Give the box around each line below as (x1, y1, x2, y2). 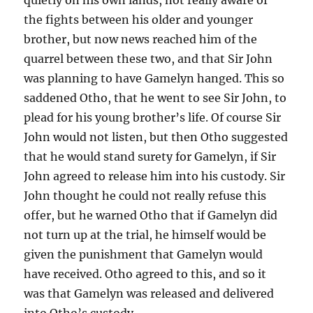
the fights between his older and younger (24, 12, 254, 27)
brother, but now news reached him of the (24, 31, 258, 46)
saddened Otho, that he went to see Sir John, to (24, 90, 287, 105)
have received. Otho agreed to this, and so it (24, 266, 267, 281)
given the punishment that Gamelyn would (24, 247, 263, 261)
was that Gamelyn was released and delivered (24, 286, 275, 300)
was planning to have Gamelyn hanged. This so (24, 71, 285, 85)
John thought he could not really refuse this (24, 188, 267, 203)
